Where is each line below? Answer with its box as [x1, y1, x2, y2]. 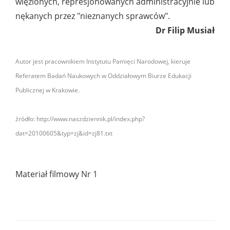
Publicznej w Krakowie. [15, 86, 80, 95]
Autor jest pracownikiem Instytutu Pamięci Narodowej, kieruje [15, 57, 190, 66]
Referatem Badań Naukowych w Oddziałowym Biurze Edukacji [15, 71, 191, 81]
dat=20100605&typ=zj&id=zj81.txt [15, 129, 112, 138]
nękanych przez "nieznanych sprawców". [15, 10, 170, 22]
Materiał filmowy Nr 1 [15, 168, 98, 180]
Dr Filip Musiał [156, 25, 215, 36]
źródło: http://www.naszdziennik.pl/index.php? [15, 114, 145, 124]
